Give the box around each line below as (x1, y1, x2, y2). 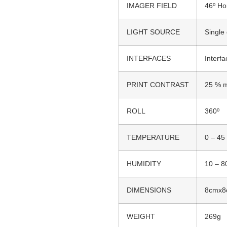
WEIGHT (127, 212, 155, 220)
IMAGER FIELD (127, 1, 177, 10)
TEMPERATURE (127, 133, 179, 141)
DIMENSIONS (127, 185, 171, 194)
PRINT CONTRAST (127, 80, 189, 89)
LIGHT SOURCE (127, 27, 180, 36)
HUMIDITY (127, 159, 161, 168)
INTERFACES (127, 54, 171, 62)
